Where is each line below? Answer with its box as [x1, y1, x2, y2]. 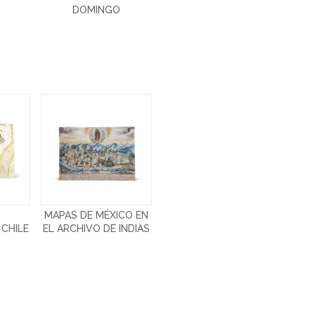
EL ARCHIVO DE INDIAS [43, 223, 150, 235]
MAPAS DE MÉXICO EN [44, 210, 149, 221]
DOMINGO [72, 4, 121, 15]
